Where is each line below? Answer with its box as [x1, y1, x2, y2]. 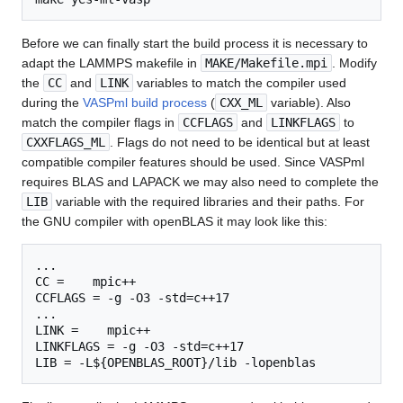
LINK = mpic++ [35, 322, 150, 337]
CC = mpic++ [35, 273, 136, 289]
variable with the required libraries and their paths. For [52, 193, 364, 209]
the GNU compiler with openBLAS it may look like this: [22, 213, 327, 228]
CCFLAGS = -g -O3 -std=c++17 [35, 290, 229, 305]
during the [22, 94, 83, 110]
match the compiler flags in [22, 114, 178, 130]
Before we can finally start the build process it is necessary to [22, 35, 368, 50]
